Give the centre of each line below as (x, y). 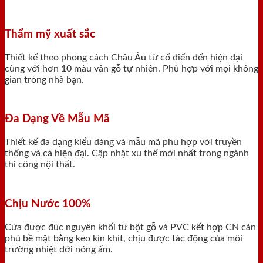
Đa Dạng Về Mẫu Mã (57, 119)
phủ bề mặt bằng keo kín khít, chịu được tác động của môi (124, 238)
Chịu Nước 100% (48, 204)
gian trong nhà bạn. (44, 80)
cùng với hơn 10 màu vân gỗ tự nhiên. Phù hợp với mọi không (131, 68)
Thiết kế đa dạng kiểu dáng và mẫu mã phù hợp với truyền (123, 142)
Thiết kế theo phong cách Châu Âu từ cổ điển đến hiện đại (124, 57)
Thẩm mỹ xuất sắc (50, 34)
